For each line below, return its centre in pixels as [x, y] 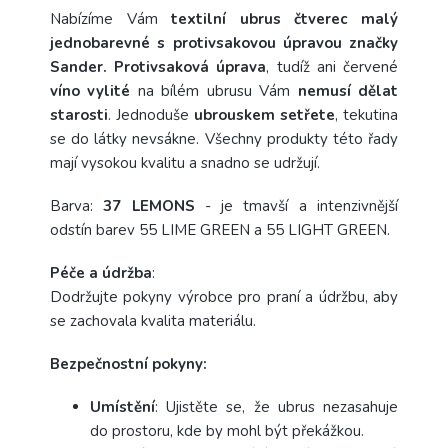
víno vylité [90, 90]
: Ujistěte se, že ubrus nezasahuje [276, 406]
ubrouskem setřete [264, 114]
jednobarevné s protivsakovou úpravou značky [224, 42]
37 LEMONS [144, 205]
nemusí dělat [348, 90]
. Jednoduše [151, 114]
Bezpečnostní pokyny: [128, 363]
